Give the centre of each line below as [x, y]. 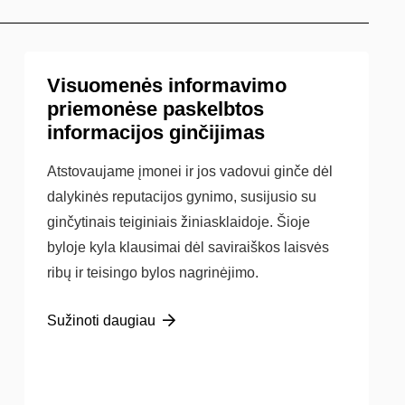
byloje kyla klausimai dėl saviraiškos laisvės [188, 247]
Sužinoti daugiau [101, 320]
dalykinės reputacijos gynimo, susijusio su [181, 197]
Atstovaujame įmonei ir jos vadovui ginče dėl [189, 171]
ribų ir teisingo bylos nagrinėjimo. [152, 273]
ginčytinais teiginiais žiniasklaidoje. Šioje [178, 222]
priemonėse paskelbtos [155, 109]
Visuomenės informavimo [166, 85]
